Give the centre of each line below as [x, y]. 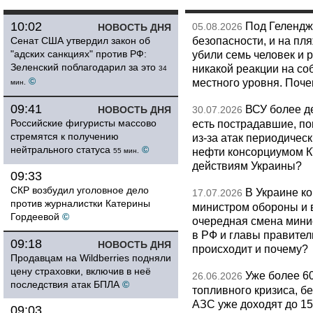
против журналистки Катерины [80, 203]
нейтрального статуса [60, 150]
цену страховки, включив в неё [81, 271]
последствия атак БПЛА [65, 284]
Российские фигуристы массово [83, 123]
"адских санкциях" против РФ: [79, 54]
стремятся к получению [65, 136]
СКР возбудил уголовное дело [80, 190]
